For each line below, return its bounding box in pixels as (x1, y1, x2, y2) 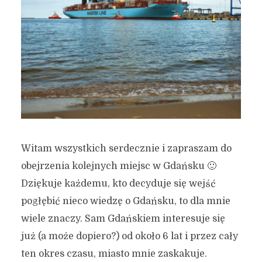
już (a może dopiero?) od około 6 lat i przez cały (20, 230, 238, 242)
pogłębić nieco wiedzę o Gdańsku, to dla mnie (20, 195, 230, 206)
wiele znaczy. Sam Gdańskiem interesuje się (20, 213, 225, 224)
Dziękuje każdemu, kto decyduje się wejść (20, 178, 216, 189)
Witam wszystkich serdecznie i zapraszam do (20, 143, 232, 154)
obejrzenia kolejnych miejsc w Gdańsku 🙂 (20, 160, 216, 171)
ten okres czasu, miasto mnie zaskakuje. (20, 248, 207, 259)
